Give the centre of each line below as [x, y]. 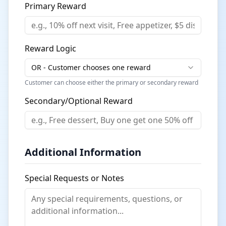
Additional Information [83, 152]
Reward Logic [50, 48]
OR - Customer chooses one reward [91, 67]
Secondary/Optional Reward [79, 101]
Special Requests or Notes [74, 178]
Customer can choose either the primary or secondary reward [111, 82]
